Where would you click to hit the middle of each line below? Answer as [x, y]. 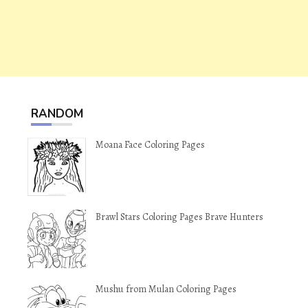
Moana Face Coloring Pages [150, 145]
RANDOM [57, 114]
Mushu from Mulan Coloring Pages [166, 289]
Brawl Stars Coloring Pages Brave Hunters [179, 217]
